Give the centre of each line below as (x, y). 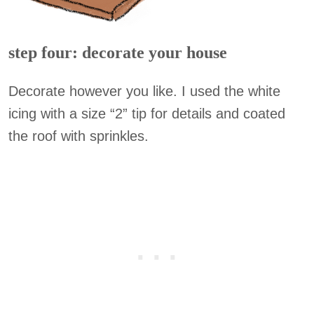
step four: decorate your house (118, 53)
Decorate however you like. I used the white (144, 91)
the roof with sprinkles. (78, 136)
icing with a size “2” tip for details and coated (147, 114)
